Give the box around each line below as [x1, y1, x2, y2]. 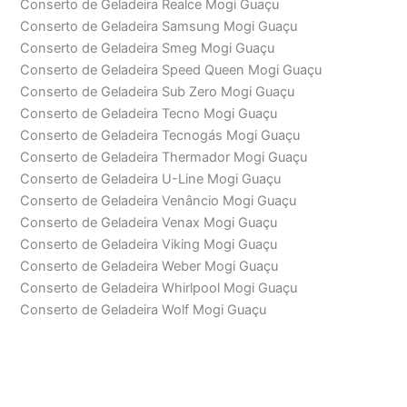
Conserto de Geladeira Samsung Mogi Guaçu [20, 18, 298, 35]
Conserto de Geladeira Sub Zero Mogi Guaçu [20, 84, 295, 101]
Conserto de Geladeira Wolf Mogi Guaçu [20, 302, 267, 319]
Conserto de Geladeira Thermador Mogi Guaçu [20, 149, 308, 166]
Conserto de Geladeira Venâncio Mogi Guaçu [20, 193, 297, 210]
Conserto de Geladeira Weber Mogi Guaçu [20, 258, 279, 275]
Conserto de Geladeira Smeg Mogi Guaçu [20, 40, 275, 57]
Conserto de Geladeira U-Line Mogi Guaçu [20, 171, 282, 188]
